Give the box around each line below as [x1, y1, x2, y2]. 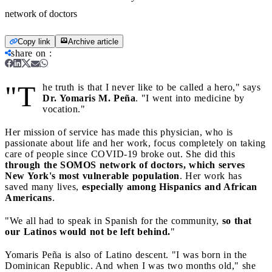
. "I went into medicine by [135, 92, 245, 103]
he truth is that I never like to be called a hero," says [42, 81, 260, 92]
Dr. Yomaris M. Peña [42, 92, 135, 103]
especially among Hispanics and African [78, 181, 257, 192]
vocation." [42, 103, 88, 114]
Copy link [18, 36, 50, 46]
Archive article [68, 36, 118, 46]
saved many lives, [5, 181, 79, 192]
